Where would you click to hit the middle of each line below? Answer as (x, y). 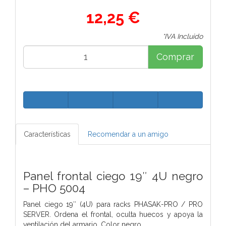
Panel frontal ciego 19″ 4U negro (113, 176)
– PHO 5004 (54, 188)
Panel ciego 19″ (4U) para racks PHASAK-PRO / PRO (113, 204)
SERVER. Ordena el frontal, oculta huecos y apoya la (113, 214)
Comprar (175, 56)
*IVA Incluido (183, 36)
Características (47, 134)
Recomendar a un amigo (128, 134)
